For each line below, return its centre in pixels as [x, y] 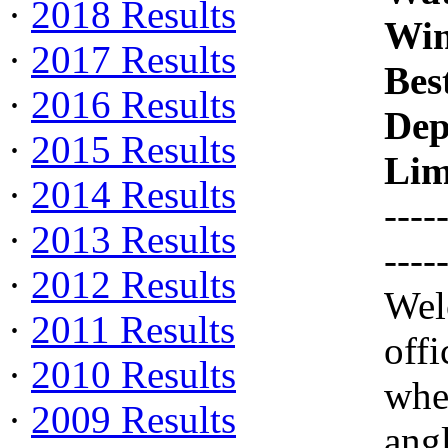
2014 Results [133, 194]
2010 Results [133, 374]
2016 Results [133, 104]
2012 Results [133, 284]
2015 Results [133, 149]
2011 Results [133, 329]
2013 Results [133, 239]
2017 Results [133, 59]
